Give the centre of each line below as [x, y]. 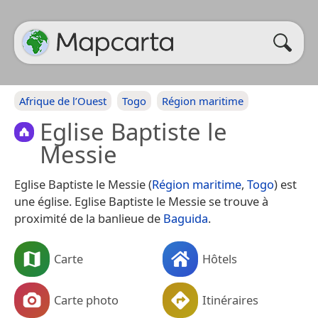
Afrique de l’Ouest [63, 101]
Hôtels [220, 258]
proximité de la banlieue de [89, 218]
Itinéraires [230, 300]
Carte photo [86, 300]
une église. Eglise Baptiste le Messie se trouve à [141, 201]
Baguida [186, 218]
